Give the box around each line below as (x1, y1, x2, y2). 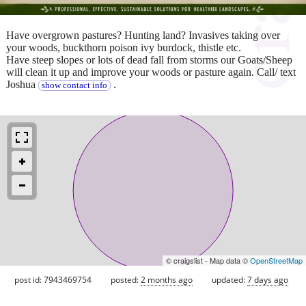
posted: (111, 274, 141, 286)
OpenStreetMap (250, 255, 303, 266)
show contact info (41, 81, 107, 91)
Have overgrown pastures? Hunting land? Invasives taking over (6, 29, 280, 42)
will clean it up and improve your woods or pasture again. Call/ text (6, 66, 296, 79)
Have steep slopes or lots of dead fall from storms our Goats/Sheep (6, 54, 292, 66)
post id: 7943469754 (14, 274, 92, 286)
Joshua (6, 79, 38, 91)
